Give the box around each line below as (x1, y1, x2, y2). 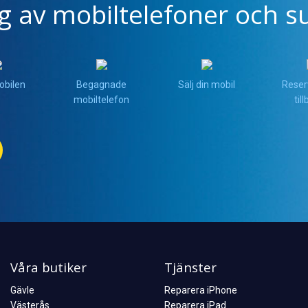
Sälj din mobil (178, 78, 235, 90)
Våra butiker (10, 258, 87, 276)
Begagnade (76, 78, 126, 90)
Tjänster (164, 258, 217, 276)
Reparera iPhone (164, 285, 237, 296)
